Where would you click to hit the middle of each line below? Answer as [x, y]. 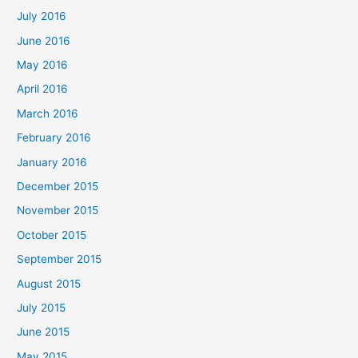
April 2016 [43, 89]
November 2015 [58, 211]
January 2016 [52, 162]
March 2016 [48, 113]
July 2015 [42, 308]
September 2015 [60, 259]
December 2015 [58, 186]
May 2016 [43, 64]
